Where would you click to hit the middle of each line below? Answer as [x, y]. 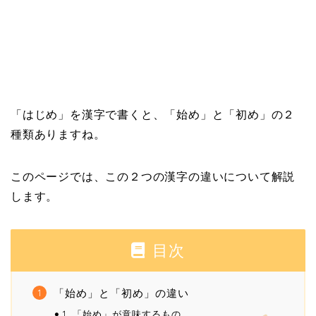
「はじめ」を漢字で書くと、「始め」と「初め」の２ [153, 115]
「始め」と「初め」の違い [121, 293]
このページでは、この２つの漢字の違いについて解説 [153, 177]
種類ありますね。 [58, 135]
